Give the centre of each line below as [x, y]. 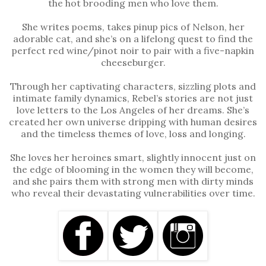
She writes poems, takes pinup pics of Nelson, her [133, 26]
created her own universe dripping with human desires [133, 121]
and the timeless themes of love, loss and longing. [133, 133]
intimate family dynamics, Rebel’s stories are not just [133, 98]
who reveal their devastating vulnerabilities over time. [133, 193]
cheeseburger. [133, 62]
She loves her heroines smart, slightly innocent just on [133, 157]
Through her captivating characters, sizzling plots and [133, 86]
